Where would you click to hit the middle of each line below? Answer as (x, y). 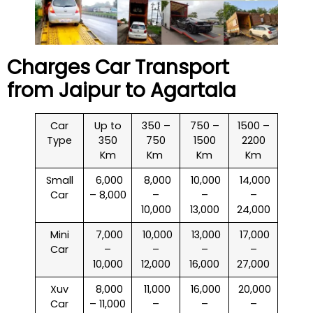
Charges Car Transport (118, 68)
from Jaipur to (79, 91)
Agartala (193, 91)
